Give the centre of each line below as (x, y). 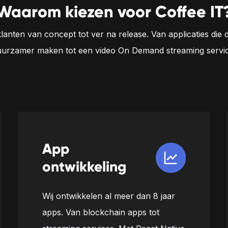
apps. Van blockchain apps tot (101, 212)
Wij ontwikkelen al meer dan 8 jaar (108, 196)
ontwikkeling (84, 167)
